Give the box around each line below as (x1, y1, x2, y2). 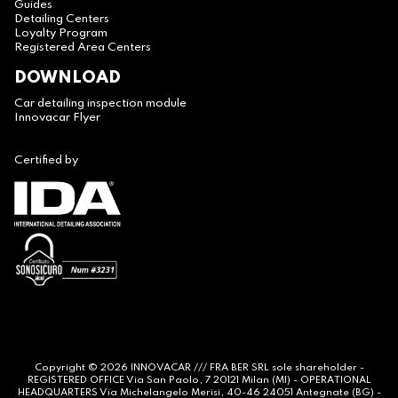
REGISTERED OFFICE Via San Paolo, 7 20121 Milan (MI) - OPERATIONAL (27, 375, 371, 386)
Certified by (14, 155, 78, 167)
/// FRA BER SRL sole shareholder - (190, 362, 364, 373)
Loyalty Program (14, 28, 107, 40)
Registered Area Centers (14, 42, 151, 54)
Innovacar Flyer (14, 112, 100, 124)
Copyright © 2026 (34, 362, 131, 373)
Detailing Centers (14, 13, 109, 26)
